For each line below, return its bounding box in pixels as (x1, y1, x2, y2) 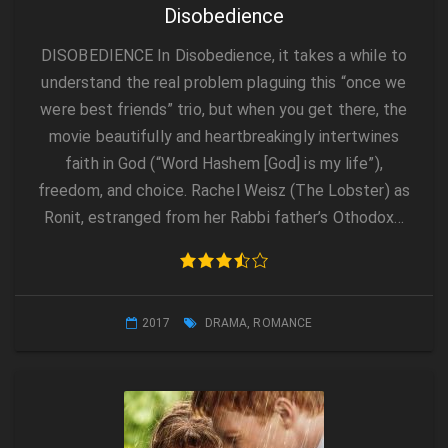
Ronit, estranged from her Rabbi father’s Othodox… (43, 208, 405, 228)
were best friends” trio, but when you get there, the (40, 100, 408, 120)
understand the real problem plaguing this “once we (41, 73, 407, 93)
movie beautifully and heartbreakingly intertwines (49, 127, 399, 147)
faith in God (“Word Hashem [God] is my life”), (65, 154, 383, 174)
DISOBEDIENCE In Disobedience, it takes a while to (41, 46, 407, 66)
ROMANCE (253, 316, 313, 331)
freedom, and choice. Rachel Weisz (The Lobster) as (37, 181, 410, 201)
